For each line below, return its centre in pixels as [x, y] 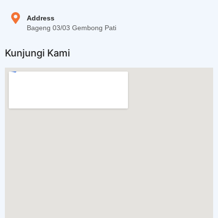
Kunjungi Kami [37, 53]
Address [41, 18]
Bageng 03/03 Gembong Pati [72, 27]
